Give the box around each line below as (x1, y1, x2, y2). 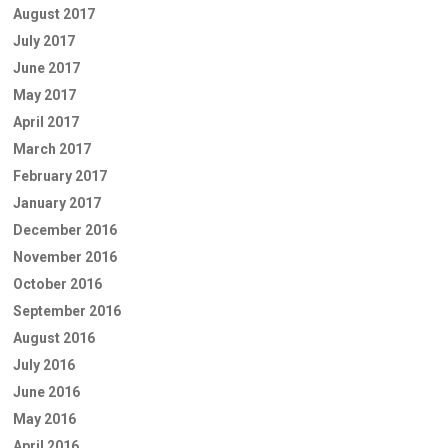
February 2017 (13, 167, 107, 184)
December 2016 (13, 221, 117, 238)
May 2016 (13, 410, 76, 427)
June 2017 (13, 59, 80, 76)
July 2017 (13, 32, 75, 49)
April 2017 (13, 113, 79, 130)
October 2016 (13, 275, 102, 292)
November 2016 (13, 248, 117, 265)
